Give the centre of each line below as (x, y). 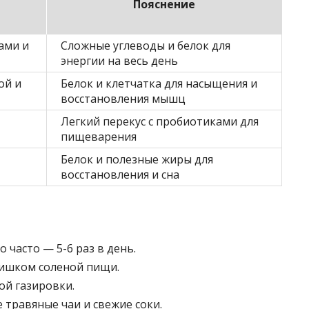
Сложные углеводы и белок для (146, 45)
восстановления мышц (123, 98)
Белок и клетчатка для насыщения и (159, 83)
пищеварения (99, 136)
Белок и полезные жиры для (137, 159)
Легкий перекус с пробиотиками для (160, 121)
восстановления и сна (120, 174)
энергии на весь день (119, 60)
